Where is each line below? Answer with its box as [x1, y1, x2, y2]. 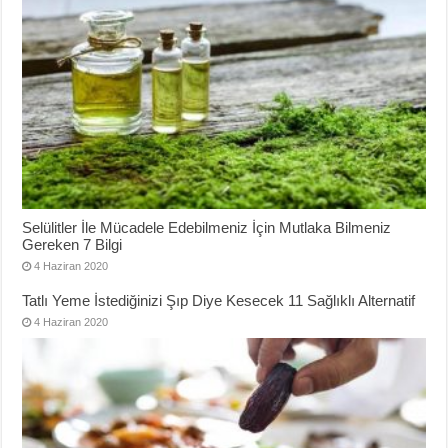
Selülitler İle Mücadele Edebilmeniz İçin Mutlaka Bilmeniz [22, 219, 392, 237]
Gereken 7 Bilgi [22, 236, 123, 254]
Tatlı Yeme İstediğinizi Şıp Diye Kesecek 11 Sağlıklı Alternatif [22, 292, 416, 310]
